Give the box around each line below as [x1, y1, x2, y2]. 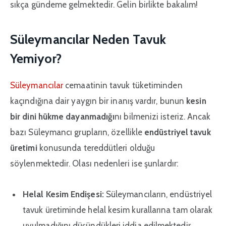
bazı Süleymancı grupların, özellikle [10, 127, 145, 138]
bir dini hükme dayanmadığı [10, 111, 115, 122]
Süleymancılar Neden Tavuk [10, 31, 166, 47]
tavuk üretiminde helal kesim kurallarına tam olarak [23, 205, 213, 215]
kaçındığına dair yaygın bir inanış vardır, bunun [10, 96, 187, 106]
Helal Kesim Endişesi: [23, 189, 104, 200]
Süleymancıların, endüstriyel [103, 189, 212, 200]
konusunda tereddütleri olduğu [37, 143, 155, 153]
